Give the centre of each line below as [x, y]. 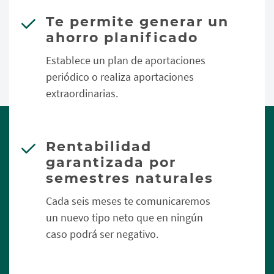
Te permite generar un [137, 22]
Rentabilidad [99, 146]
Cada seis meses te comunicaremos [128, 201]
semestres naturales [130, 178]
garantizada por [111, 162]
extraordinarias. [82, 93]
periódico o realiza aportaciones [120, 77]
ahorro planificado [122, 38]
